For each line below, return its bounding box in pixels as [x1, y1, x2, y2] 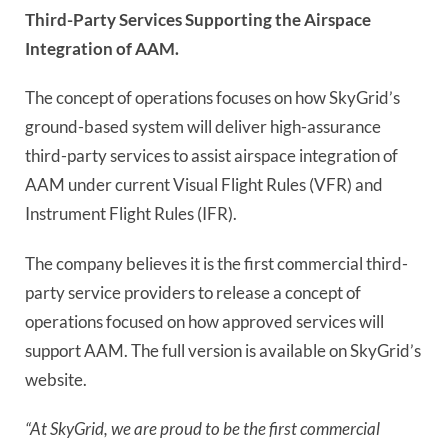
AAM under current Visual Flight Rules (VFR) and [25, 174, 383, 196]
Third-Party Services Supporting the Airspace [25, 8, 371, 30]
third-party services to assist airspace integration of [25, 145, 398, 167]
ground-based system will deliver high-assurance [25, 116, 381, 138]
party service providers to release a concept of [25, 281, 361, 303]
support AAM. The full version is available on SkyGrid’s [25, 339, 421, 361]
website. [25, 368, 87, 390]
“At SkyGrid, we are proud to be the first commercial [25, 418, 380, 439]
